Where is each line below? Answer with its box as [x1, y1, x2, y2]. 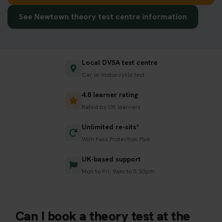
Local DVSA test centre [81, 57, 158, 67]
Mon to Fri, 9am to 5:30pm [81, 167, 155, 175]
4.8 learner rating [81, 90, 138, 99]
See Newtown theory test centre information [19, 11, 187, 22]
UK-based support [81, 154, 141, 164]
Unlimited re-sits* [81, 122, 139, 131]
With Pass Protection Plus [81, 135, 150, 143]
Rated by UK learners [81, 103, 141, 111]
